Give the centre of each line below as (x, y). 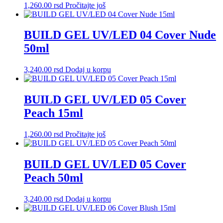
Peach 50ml (54, 178)
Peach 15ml (54, 113)
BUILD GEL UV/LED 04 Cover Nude (120, 35)
